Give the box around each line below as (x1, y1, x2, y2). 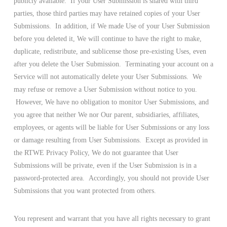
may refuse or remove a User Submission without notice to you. (13, 86, 197, 94)
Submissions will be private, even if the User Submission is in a (13, 162, 197, 170)
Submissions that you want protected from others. (13, 187, 156, 195)
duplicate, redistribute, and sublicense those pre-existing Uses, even (13, 48, 206, 56)
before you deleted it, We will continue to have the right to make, (13, 35, 202, 43)
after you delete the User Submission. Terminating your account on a (13, 60, 213, 68)
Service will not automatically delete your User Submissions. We (13, 73, 202, 81)
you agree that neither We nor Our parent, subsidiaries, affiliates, (13, 111, 200, 119)
